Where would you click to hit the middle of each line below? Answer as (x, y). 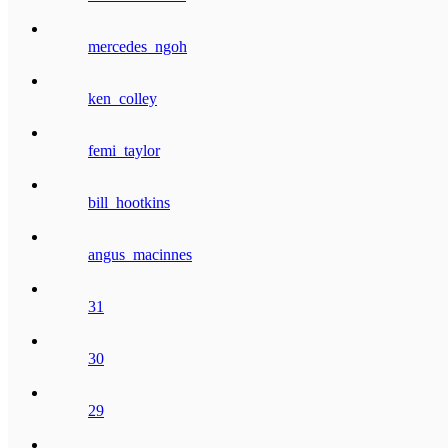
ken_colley (122, 98)
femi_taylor (124, 150)
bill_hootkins (129, 202)
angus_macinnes (140, 254)
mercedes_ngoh (137, 46)
